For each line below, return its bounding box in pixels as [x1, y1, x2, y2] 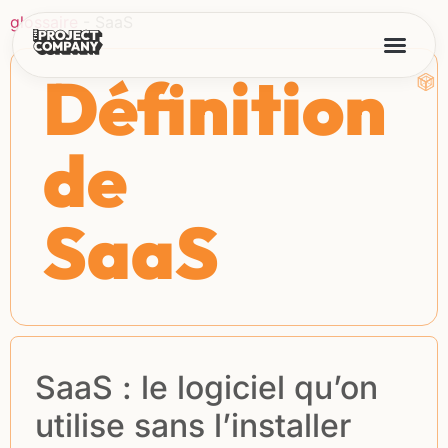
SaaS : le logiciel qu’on [35, 368, 378, 408]
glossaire [10, 12, 78, 32]
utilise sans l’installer [35, 406, 351, 446]
